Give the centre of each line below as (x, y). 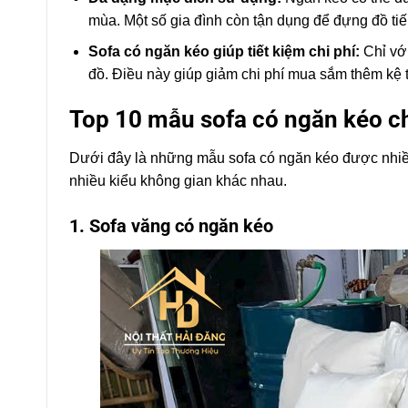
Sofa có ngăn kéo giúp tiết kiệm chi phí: (224, 52)
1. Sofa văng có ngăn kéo (171, 225)
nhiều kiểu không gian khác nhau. (178, 180)
